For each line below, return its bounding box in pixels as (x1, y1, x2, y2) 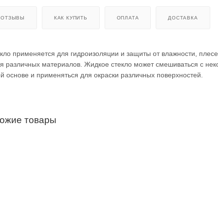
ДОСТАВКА (168, 15, 198, 20)
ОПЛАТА (116, 15, 139, 20)
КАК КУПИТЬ (54, 15, 88, 20)
